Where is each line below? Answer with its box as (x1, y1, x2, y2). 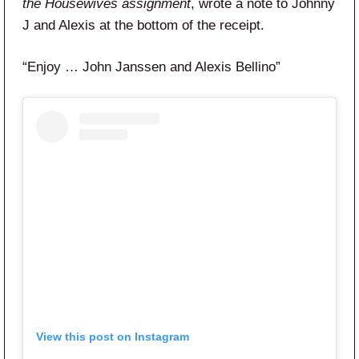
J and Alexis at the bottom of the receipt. (22, 17, 264, 33)
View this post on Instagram (36, 330, 189, 343)
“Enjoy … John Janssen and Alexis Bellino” (22, 58, 280, 75)
